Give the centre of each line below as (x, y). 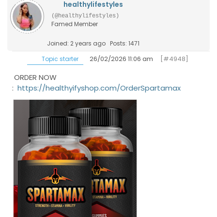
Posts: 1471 (125, 43)
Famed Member (75, 24)
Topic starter (59, 59)
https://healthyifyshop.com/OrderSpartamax (98, 88)
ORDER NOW (34, 77)
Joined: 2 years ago (76, 43)
